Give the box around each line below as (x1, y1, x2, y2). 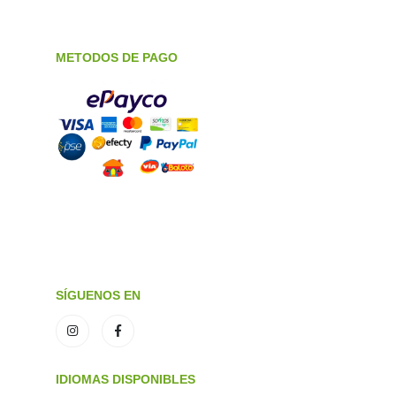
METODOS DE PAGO (55, 50, 178, 65)
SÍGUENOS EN (55, 287, 141, 302)
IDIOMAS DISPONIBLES (55, 372, 195, 387)
